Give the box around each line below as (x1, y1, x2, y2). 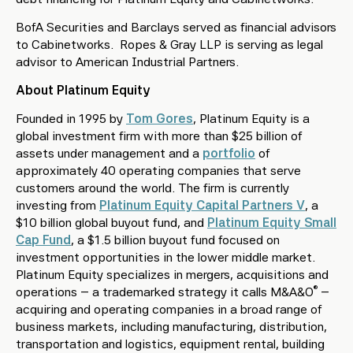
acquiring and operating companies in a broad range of (16, 302, 322, 317)
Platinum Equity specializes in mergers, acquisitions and (16, 267, 329, 282)
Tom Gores (126, 111, 193, 126)
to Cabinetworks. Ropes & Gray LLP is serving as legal (16, 37, 323, 52)
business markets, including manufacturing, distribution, (16, 319, 327, 334)
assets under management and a (16, 146, 203, 161)
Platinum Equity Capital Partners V (99, 198, 305, 213)
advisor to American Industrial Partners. (16, 54, 239, 69)
